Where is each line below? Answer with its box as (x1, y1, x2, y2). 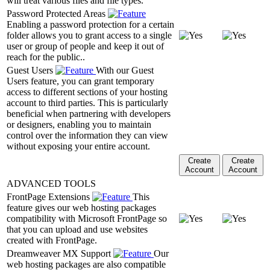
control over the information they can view (7, 130, 168, 140)
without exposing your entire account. (7, 140, 150, 151)
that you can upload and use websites (7, 224, 148, 234)
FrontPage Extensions (7, 191, 92, 202)
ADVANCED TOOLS (7, 178, 96, 189)
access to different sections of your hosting (7, 86, 168, 97)
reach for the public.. (7, 51, 85, 62)
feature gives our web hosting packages (7, 202, 156, 213)
